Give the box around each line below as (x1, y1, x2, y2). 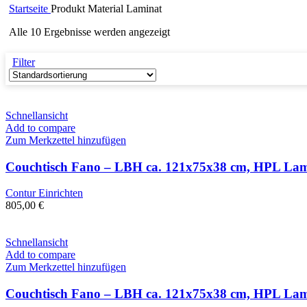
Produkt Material (51, 3, 126, 15)
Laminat (126, 3, 162, 15)
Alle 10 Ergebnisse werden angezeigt (9, 26, 170, 38)
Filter (12, 56, 35, 69)
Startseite (9, 3, 51, 15)
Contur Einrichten (5, 187, 83, 199)
